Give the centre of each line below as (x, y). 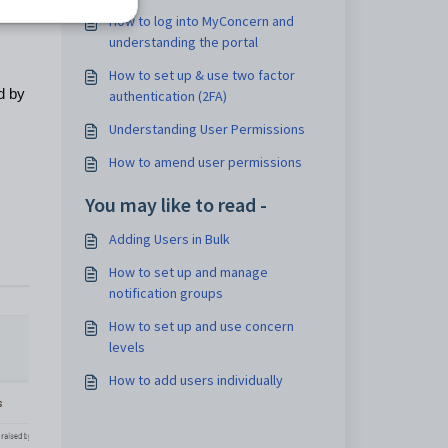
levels (126, 347)
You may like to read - (175, 204)
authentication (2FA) (167, 96)
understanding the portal (183, 42)
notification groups (165, 293)
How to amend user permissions (205, 162)
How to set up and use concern (201, 326)
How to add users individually (195, 380)
